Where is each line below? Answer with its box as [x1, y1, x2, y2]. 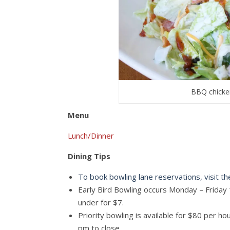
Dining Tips [68, 151, 110, 162]
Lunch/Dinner [68, 130, 114, 141]
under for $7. [78, 197, 124, 208]
